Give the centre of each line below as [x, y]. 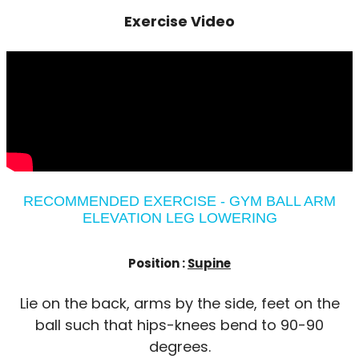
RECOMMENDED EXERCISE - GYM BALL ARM [179, 201]
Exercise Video [179, 21]
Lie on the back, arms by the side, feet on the [179, 303]
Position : [158, 263]
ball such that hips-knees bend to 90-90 [179, 325]
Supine [209, 263]
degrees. [179, 346]
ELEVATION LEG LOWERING [179, 218]
